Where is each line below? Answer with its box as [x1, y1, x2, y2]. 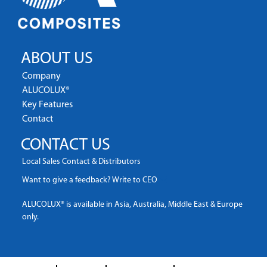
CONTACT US [21, 137, 110, 154]
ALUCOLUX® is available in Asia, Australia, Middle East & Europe [22, 200, 243, 209]
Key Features [22, 100, 73, 110]
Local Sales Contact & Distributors [22, 157, 141, 166]
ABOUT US [21, 51, 93, 67]
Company [22, 72, 61, 81]
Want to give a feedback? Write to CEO [22, 176, 157, 185]
